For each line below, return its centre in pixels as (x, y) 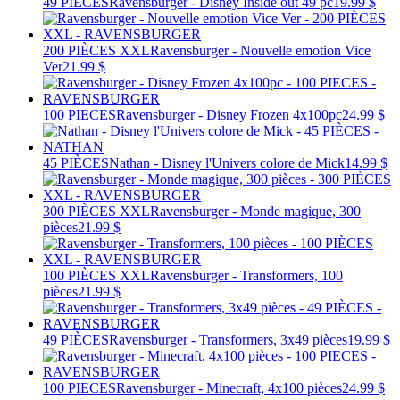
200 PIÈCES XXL (96, 50)
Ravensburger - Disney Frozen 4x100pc (229, 114)
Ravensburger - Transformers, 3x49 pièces (228, 339)
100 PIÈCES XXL (96, 275)
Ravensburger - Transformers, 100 (246, 275)
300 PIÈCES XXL (96, 211)
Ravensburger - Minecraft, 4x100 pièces (229, 387)
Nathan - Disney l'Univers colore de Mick (227, 162)
